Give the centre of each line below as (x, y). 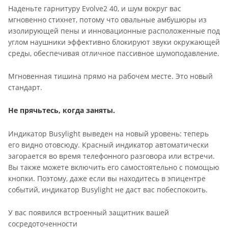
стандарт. (25, 88)
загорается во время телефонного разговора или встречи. (111, 156)
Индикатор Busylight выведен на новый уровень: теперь (108, 133)
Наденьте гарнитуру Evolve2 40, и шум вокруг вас (95, 8)
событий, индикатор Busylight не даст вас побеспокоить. (108, 189)
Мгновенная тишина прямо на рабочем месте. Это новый (110, 76)
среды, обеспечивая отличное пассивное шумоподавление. (114, 53)
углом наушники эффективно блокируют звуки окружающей (114, 42)
